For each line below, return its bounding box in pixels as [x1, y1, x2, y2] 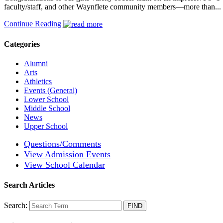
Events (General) [24, 86, 77, 95]
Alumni [24, 59, 48, 68]
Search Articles [4, 181, 55, 190]
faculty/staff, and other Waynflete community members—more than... [4, 2, 221, 11]
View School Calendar [24, 159, 105, 170]
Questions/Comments [24, 138, 101, 149]
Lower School [24, 95, 69, 104]
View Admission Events [24, 149, 111, 159]
